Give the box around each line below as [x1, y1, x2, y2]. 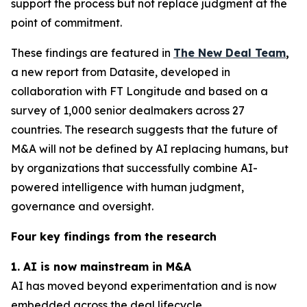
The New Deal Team [173, 46, 286, 60]
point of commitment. [11, 16, 122, 29]
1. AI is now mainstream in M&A [11, 260, 191, 273]
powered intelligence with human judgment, [11, 180, 244, 194]
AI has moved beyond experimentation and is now [11, 279, 277, 293]
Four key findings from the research [11, 230, 217, 243]
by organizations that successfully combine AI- [11, 161, 258, 175]
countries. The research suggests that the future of [11, 123, 278, 136]
